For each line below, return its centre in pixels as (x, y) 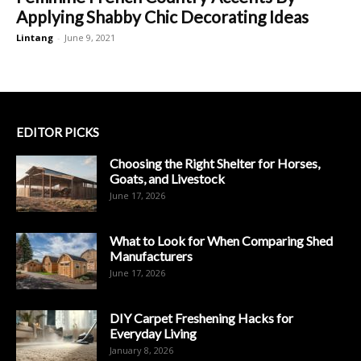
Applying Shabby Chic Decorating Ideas (162, 16)
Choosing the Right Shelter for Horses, (215, 163)
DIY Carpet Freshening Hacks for (201, 317)
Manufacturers (151, 255)
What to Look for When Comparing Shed (221, 240)
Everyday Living (153, 333)
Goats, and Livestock (167, 178)
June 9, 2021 (90, 37)
